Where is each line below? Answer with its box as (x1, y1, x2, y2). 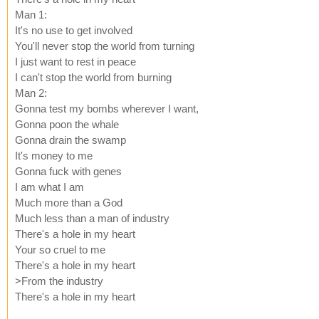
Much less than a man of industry (15, 211, 169, 224)
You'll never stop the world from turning (15, 39, 194, 52)
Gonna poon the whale (15, 117, 119, 130)
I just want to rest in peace (15, 55, 136, 68)
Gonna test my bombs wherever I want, (15, 102, 199, 115)
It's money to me (15, 149, 93, 162)
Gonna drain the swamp (15, 133, 126, 146)
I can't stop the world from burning (15, 70, 172, 83)
